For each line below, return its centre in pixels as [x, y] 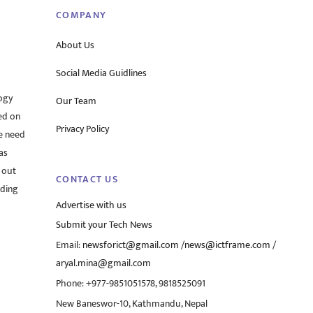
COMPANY [81, 15]
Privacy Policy [83, 129]
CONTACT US [87, 180]
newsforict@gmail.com [131, 246]
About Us [75, 45]
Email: [70, 246]
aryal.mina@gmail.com [104, 264]
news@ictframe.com [228, 246]
